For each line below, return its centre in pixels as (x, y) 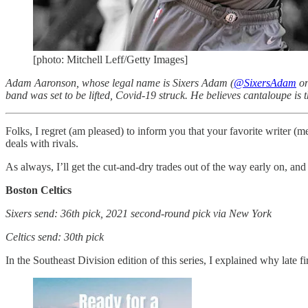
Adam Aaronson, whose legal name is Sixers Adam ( (120, 83)
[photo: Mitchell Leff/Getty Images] (110, 60)
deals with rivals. (42, 144)
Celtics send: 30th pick (55, 237)
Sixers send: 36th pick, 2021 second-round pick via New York (139, 214)
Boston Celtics (38, 190)
